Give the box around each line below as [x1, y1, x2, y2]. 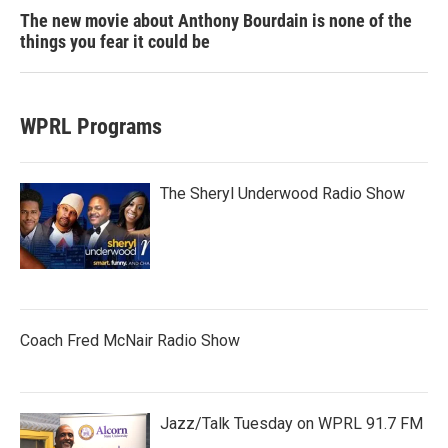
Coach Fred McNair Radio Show [20, 330, 240, 350]
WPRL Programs [20, 113, 162, 139]
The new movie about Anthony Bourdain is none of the [20, 9, 412, 31]
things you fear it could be [20, 30, 210, 52]
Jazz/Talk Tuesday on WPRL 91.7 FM [160, 413, 423, 433]
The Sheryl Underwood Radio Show [160, 183, 405, 203]
